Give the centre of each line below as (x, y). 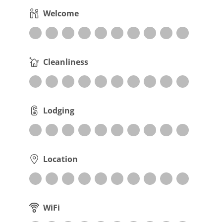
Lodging (59, 111)
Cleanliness (66, 62)
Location (60, 159)
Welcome (61, 14)
